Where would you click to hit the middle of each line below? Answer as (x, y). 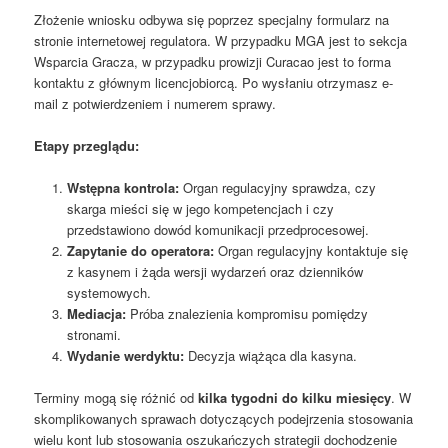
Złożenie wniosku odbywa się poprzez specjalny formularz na (212, 19)
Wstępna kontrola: (122, 188)
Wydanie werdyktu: (125, 356)
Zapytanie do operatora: (140, 251)
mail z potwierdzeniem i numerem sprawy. (155, 103)
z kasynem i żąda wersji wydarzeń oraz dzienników (214, 272)
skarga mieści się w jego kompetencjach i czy (200, 209)
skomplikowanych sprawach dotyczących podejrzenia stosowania (224, 419)
